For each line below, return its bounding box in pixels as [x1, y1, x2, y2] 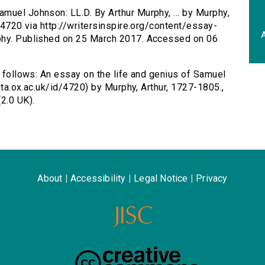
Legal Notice [134, 173, 188, 185]
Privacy [196, 173, 228, 185]
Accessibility [70, 173, 126, 185]
